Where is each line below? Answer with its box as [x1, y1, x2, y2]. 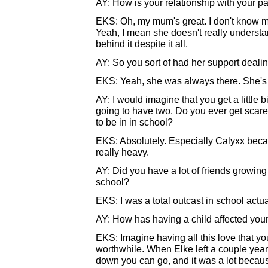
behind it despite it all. [96, 38, 188, 49]
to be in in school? [96, 117, 173, 127]
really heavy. [96, 147, 149, 157]
